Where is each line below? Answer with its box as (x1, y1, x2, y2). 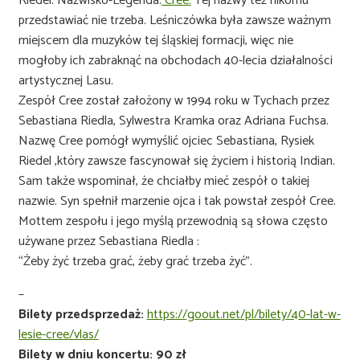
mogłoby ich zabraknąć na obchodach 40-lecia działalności (18, 49, 333, 72)
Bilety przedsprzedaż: (18, 303, 144, 325)
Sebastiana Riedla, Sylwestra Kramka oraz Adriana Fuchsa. (18, 109, 329, 132)
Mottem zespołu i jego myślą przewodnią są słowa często (18, 210, 328, 232)
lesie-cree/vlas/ (18, 323, 99, 346)
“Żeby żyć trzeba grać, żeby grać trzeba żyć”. (18, 250, 252, 272)
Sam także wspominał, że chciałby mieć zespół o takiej (18, 170, 309, 192)
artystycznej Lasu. (18, 69, 113, 92)
